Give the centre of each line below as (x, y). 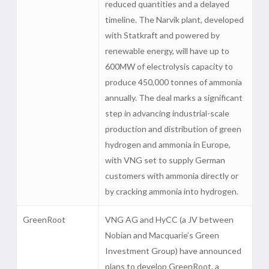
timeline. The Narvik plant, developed (174, 20)
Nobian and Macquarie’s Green (162, 235)
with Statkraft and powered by (162, 35)
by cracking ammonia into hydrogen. (171, 191)
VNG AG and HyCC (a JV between (169, 219)
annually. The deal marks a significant (174, 98)
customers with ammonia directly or (171, 176)
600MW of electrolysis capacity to (169, 66)
